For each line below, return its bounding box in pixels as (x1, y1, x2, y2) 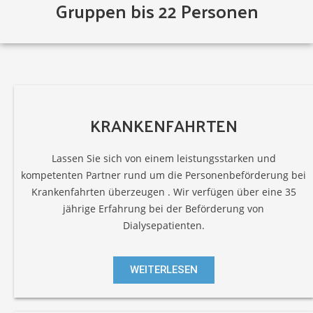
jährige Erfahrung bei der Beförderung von (63, 201, 264, 215)
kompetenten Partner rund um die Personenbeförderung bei (21, 168, 306, 182)
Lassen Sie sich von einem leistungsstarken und (51, 151, 276, 165)
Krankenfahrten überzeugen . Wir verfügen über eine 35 (31, 184, 296, 198)
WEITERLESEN (129, 263, 198, 277)
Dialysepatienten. (122, 218, 205, 232)
